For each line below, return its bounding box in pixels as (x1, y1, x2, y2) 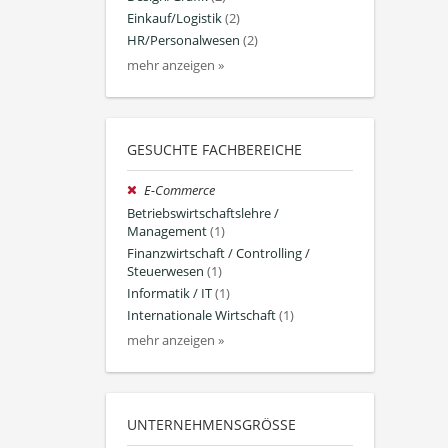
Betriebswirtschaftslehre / (127, 204, 279, 222)
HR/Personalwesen (127, 32, 240, 50)
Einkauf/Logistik (127, 9, 222, 27)
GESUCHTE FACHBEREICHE (127, 140, 302, 160)
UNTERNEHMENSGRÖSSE (127, 415, 288, 435)
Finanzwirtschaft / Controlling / (127, 244, 310, 262)
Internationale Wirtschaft (127, 307, 276, 325)
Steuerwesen (127, 262, 204, 280)
